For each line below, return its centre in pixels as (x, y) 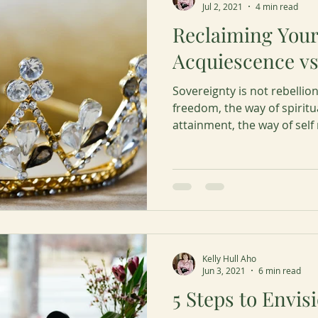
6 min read (280, 270)
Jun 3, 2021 (224, 270)
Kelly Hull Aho (229, 258)
